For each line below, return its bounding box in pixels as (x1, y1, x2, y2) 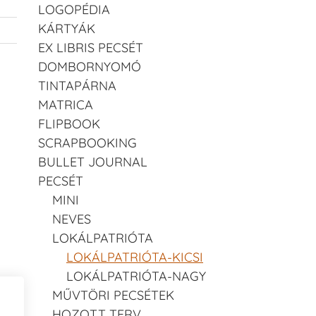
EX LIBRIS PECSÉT (38, 39, 143, 56)
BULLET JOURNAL (38, 153, 147, 170)
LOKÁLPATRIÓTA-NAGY (66, 267, 206, 284)
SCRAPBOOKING (38, 134, 137, 151)
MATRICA (38, 96, 93, 113)
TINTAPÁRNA (38, 77, 116, 94)
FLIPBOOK (38, 115, 100, 132)
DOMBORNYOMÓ (38, 58, 141, 75)
